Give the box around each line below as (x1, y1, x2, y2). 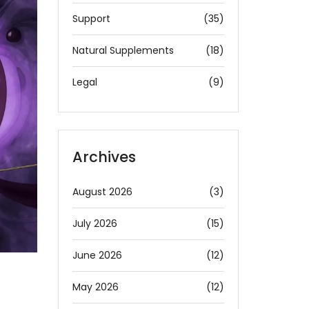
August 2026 (72, 185, 132, 199)
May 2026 (72, 280, 119, 294)
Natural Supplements (72, 43, 174, 57)
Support (72, 12, 110, 26)
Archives (72, 147, 136, 167)
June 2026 (72, 248, 122, 262)
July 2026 (72, 217, 117, 230)
